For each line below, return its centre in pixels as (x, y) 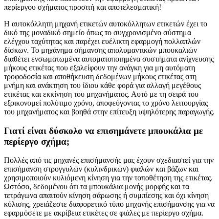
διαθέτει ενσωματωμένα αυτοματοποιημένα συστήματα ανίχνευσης (109, 59)
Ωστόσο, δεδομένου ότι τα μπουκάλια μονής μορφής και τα (97, 187)
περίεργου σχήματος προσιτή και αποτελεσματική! (83, 7)
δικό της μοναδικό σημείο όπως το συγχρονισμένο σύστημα (98, 32)
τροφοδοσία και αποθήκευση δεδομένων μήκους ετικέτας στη (100, 76)
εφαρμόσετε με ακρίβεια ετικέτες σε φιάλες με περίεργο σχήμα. (104, 213)
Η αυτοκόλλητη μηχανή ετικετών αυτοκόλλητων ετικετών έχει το (106, 23)
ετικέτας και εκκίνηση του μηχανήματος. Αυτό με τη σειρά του (101, 94)
